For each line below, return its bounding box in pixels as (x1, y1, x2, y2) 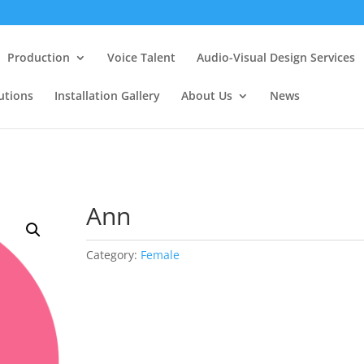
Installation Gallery (54, 88, 160, 103)
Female (140, 246, 180, 262)
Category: (85, 246, 141, 262)
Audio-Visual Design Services (197, 50, 355, 65)
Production (7, 50, 70, 65)
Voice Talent (107, 50, 175, 65)
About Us (181, 88, 232, 103)
